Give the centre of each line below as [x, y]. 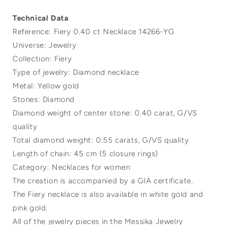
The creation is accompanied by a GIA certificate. [103, 181]
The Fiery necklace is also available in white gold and [108, 195]
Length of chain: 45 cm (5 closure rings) [85, 154]
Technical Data [41, 18]
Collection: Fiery [42, 59]
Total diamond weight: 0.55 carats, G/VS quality [101, 140]
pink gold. [30, 208]
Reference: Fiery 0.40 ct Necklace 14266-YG [94, 32]
